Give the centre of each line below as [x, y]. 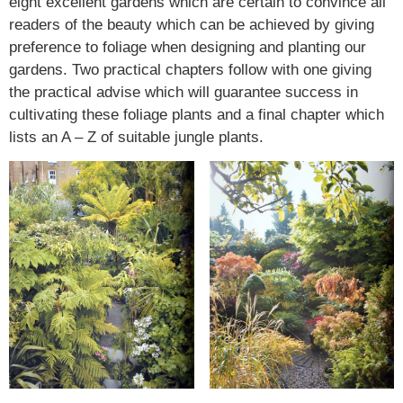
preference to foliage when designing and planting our [188, 47]
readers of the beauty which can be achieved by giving [192, 24]
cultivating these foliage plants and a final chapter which [197, 114]
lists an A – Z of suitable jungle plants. [136, 137]
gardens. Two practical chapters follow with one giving [190, 69]
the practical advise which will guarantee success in [184, 92]
